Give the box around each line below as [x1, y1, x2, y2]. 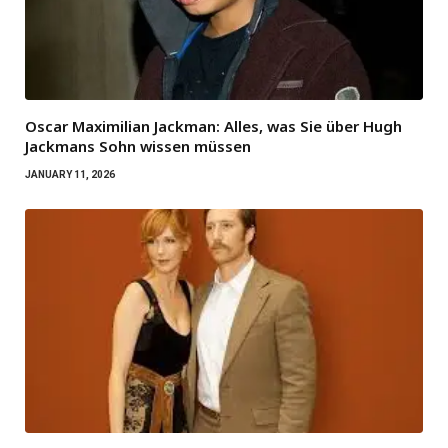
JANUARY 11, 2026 [25, 169, 115, 181]
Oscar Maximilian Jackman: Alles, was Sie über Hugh [25, 116, 402, 137]
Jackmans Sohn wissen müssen [25, 136, 251, 157]
